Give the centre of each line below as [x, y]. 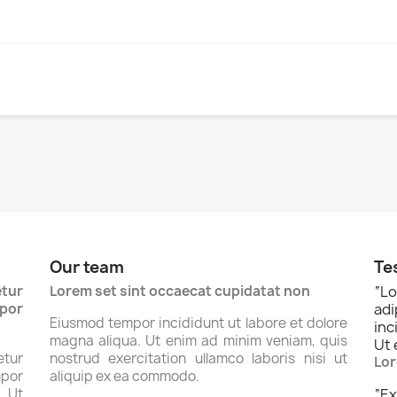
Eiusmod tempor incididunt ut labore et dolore [198, 323]
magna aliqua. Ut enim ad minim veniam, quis [198, 341]
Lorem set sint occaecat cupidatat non [179, 291]
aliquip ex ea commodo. [124, 376]
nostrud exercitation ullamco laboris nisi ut [198, 358]
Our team [86, 267]
